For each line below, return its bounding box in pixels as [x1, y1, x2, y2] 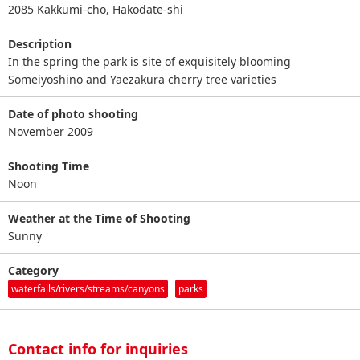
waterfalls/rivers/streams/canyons [11, 281, 165, 296]
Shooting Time [8, 157, 89, 174]
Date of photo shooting [8, 105, 138, 121]
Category [8, 262, 59, 278]
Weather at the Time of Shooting [8, 210, 190, 226]
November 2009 [8, 123, 93, 139]
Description [8, 35, 72, 51]
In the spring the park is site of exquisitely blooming [8, 53, 291, 69]
